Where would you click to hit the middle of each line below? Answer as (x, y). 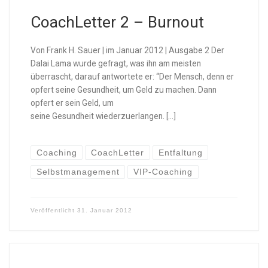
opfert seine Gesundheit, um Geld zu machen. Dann (123, 89)
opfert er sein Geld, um (72, 103)
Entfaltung (180, 153)
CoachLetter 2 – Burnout (117, 22)
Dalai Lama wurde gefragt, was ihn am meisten (115, 63)
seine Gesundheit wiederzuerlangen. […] (103, 116)
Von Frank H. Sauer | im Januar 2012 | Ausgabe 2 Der (127, 50)
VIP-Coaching (163, 172)
